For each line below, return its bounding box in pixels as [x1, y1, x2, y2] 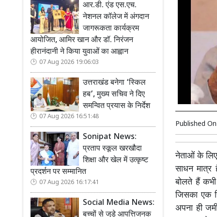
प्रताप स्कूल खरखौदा [83, 144, 142, 154]
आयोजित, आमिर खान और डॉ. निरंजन [31, 35, 133, 46]
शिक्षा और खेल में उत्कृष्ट [83, 155, 148, 166]
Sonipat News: [83, 132, 137, 142]
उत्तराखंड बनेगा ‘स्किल [83, 78, 146, 88]
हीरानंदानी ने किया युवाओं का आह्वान [31, 47, 128, 57]
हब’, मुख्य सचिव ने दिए [83, 90, 145, 100]
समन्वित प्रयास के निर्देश [83, 101, 150, 111]
